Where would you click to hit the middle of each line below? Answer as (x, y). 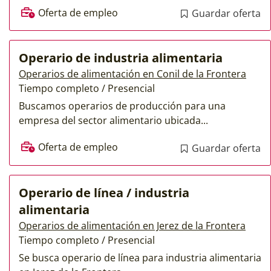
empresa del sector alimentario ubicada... (113, 121)
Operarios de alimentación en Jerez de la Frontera (132, 226)
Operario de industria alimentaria (121, 58)
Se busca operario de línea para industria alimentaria (140, 258)
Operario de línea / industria (104, 193)
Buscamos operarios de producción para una (122, 106)
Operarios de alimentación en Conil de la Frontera (132, 74)
